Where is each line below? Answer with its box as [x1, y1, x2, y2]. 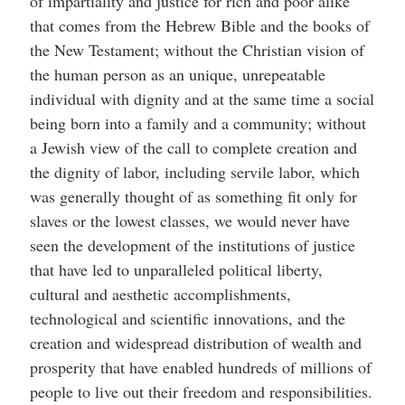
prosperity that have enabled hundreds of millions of [29, 355, 372, 378]
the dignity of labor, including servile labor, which [29, 160, 360, 183]
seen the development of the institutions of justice [29, 233, 355, 256]
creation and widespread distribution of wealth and [29, 331, 362, 353]
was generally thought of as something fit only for [29, 184, 357, 207]
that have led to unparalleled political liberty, [29, 258, 323, 280]
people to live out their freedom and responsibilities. [29, 380, 372, 402]
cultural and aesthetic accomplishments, [29, 282, 291, 305]
